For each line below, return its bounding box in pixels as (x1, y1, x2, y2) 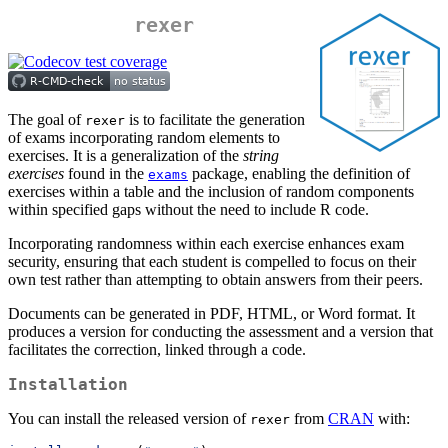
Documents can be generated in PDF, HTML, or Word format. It (8, 305, 415, 323)
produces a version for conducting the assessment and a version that (8, 323, 433, 341)
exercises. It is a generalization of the (8, 147, 243, 165)
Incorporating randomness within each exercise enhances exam (8, 235, 404, 253)
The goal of (8, 111, 85, 129)
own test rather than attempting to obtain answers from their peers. (8, 271, 423, 289)
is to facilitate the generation (125, 111, 305, 129)
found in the (64, 165, 148, 183)
